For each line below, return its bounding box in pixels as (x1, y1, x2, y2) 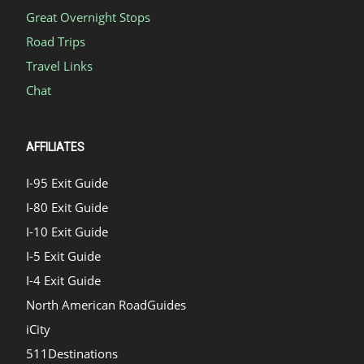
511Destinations (26, 344, 118, 362)
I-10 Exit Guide (26, 223, 108, 240)
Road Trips (26, 32, 85, 50)
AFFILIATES (26, 140, 84, 154)
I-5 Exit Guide (26, 247, 101, 264)
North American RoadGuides (26, 296, 186, 313)
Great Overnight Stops (26, 8, 150, 25)
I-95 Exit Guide (26, 174, 108, 191)
